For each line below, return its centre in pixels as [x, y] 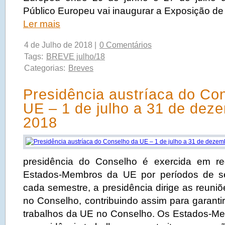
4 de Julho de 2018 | [61, 45]
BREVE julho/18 [76, 57]
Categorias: [46, 68]
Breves [81, 68]
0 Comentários [126, 45]
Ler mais [42, 24]
